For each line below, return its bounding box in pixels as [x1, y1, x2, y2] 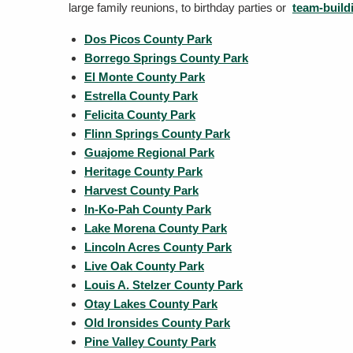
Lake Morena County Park [84, 221, 227, 235]
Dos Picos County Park [84, 32, 212, 46]
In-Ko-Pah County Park [84, 203, 211, 216]
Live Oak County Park [84, 259, 204, 273]
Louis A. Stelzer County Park [84, 278, 243, 292]
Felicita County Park [84, 108, 195, 121]
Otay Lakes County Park [84, 297, 217, 310]
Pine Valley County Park [84, 335, 216, 348]
